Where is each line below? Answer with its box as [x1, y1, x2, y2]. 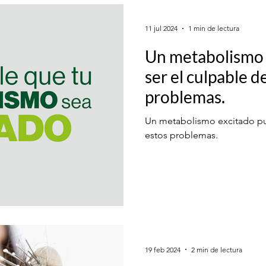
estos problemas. [145, 129, 218, 141]
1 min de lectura [188, 24, 239, 33]
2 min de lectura [191, 245, 242, 254]
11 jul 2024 [145, 24, 178, 33]
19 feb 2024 [145, 245, 180, 254]
